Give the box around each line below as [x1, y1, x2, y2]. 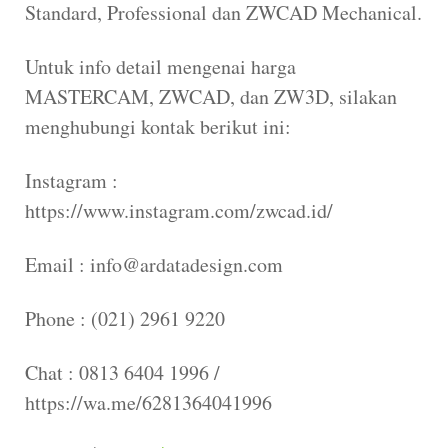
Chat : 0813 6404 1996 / [25, 358, 220, 386]
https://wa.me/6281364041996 [25, 388, 272, 416]
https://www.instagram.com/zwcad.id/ [25, 196, 333, 224]
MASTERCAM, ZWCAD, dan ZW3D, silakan [25, 82, 397, 110]
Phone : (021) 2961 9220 [25, 304, 225, 332]
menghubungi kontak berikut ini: [25, 112, 291, 140]
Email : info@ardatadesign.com [25, 250, 283, 278]
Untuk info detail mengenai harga [25, 52, 296, 80]
